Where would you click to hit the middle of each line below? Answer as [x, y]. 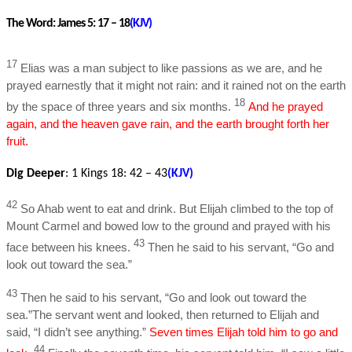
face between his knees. [70, 247]
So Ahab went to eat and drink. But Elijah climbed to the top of [177, 209]
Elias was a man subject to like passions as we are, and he [171, 68]
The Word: [32, 24]
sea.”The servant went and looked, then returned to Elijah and [163, 315]
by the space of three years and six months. [120, 106]
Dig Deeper [36, 174]
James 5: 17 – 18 [93, 24]
